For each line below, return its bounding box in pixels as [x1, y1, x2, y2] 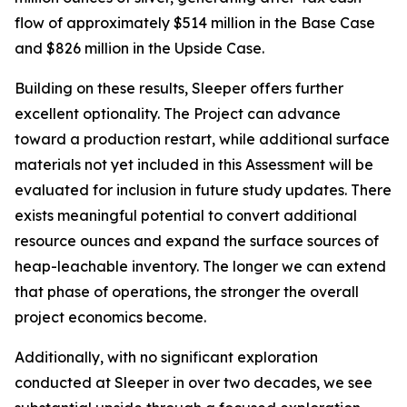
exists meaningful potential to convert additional [15, 206, 357, 224]
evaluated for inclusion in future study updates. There [15, 181, 392, 199]
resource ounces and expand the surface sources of [15, 232, 379, 250]
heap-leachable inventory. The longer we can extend [15, 257, 386, 275]
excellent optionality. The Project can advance [15, 104, 341, 123]
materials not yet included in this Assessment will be [15, 155, 373, 174]
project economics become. [15, 308, 206, 326]
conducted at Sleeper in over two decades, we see [15, 373, 372, 392]
